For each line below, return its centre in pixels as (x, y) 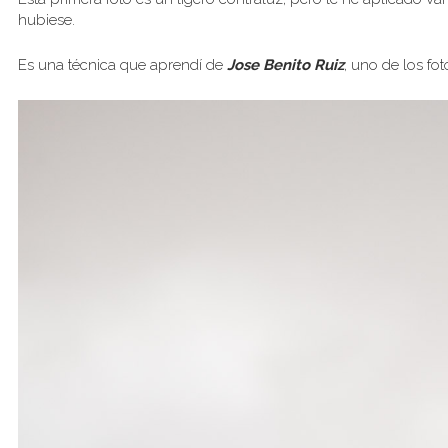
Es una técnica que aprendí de (122, 65)
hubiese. (46, 20)
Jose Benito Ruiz (285, 65)
